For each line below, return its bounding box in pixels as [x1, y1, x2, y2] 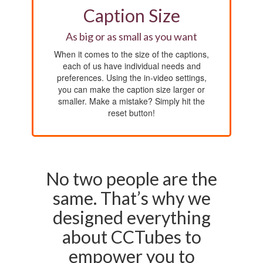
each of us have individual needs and [62, 60, 201, 72]
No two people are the [46, 168, 217, 190]
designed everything [52, 207, 211, 228]
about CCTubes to [62, 226, 201, 248]
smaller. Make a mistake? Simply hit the [58, 95, 205, 107]
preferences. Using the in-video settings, [56, 72, 207, 84]
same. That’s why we [52, 187, 211, 209]
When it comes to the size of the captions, [54, 48, 209, 60]
